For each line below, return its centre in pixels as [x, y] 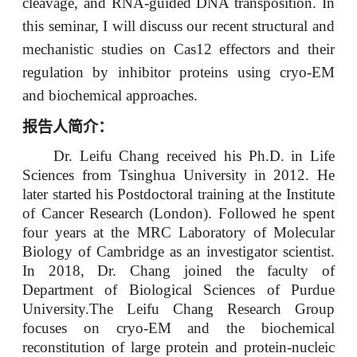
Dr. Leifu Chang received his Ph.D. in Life [194, 156]
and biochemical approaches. [110, 95]
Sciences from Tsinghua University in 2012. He [178, 175]
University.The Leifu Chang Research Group [178, 309]
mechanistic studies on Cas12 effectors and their [178, 49]
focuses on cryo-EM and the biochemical [178, 328]
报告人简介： [68, 127]
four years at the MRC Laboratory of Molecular [178, 232]
